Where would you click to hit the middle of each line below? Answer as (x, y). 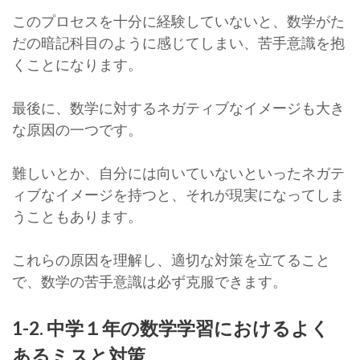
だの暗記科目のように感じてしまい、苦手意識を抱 (178, 43)
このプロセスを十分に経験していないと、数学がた (178, 21)
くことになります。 (77, 65)
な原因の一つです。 (77, 130)
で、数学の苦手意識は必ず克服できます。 (149, 282)
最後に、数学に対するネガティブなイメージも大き (178, 108)
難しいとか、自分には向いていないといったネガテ (178, 173)
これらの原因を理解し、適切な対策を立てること (171, 260)
